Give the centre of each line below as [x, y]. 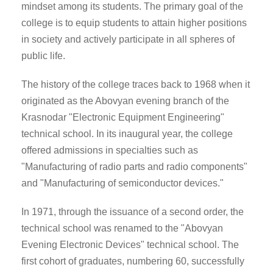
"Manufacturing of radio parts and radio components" [134, 167]
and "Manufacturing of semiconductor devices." [122, 183]
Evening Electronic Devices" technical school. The [130, 245]
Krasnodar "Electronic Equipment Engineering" [123, 117]
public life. [43, 56]
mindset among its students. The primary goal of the [132, 6]
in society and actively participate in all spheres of [128, 39]
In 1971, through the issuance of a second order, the [133, 212]
